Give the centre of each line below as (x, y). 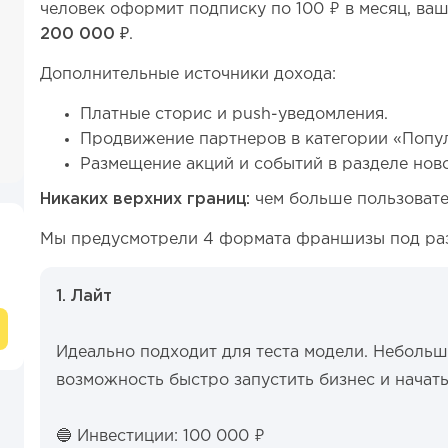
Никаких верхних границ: (145, 199)
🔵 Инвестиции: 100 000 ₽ (160, 436)
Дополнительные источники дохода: (188, 74)
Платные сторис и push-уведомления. (234, 114)
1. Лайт (84, 296)
